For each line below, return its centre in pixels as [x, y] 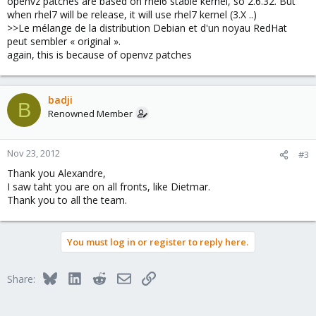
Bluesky [74, 277]
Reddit [120, 277]
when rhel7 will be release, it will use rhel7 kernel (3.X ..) [132, 14]
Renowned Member [90, 114]
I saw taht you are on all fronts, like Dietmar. [109, 187]
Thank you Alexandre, [56, 173]
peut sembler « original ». [64, 41]
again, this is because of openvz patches [99, 55]
